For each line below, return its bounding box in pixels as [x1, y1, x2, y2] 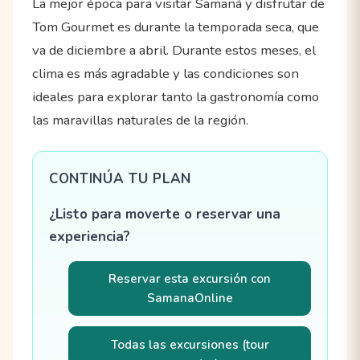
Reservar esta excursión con [108, 270, 271, 287]
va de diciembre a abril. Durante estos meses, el [32, 41, 316, 60]
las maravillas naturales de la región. [32, 111, 248, 130]
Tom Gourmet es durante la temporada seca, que [32, 18, 319, 37]
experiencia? [49, 227, 130, 246]
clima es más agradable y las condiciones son [32, 64, 299, 84]
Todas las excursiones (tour [110, 336, 269, 353]
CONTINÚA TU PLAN [49, 169, 191, 188]
